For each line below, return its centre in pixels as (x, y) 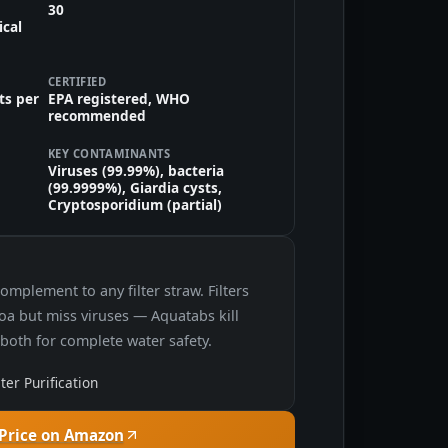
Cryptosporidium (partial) (134, 204)
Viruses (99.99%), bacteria (135, 170)
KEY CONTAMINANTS (109, 153)
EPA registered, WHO (118, 99)
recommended (96, 116)
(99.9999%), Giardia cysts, (134, 187)
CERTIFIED (77, 82)
